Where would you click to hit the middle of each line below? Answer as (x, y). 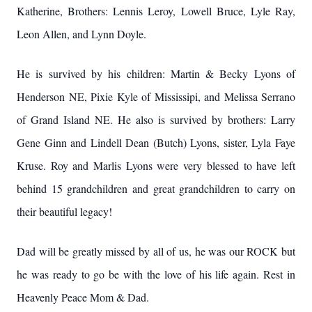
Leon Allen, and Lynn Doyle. (81, 34)
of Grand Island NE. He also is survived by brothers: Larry (156, 119)
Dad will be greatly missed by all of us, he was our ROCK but (156, 251)
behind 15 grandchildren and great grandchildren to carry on (156, 188)
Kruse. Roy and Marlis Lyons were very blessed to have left (156, 165)
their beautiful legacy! (64, 211)
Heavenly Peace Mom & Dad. (83, 297)
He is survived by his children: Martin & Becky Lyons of (156, 73)
